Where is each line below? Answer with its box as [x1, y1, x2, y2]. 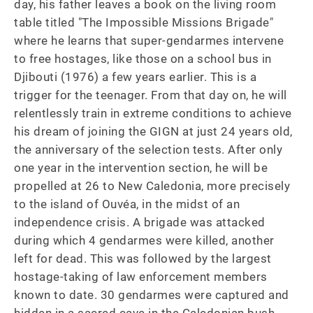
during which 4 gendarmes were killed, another [14, 233, 277, 247]
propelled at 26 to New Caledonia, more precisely [14, 179, 293, 193]
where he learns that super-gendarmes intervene [14, 34, 287, 48]
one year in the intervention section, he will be [14, 161, 271, 175]
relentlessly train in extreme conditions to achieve [14, 106, 295, 120]
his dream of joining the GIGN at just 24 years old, [14, 124, 296, 138]
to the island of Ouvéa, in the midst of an [14, 197, 243, 211]
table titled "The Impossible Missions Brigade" [14, 15, 277, 29]
